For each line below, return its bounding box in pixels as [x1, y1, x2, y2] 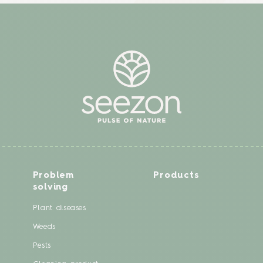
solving [32, 183, 68, 192]
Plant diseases [32, 204, 86, 212]
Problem [32, 171, 74, 180]
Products [153, 171, 200, 180]
